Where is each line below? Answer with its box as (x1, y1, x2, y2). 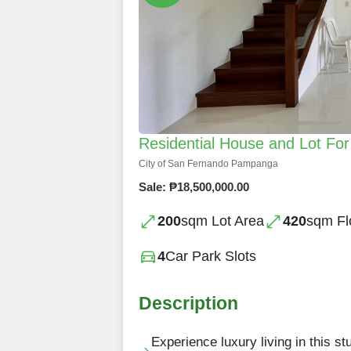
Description (139, 293, 238, 314)
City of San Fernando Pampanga (139, 158, 278, 170)
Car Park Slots (165, 248, 256, 265)
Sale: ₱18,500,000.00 (139, 180, 249, 194)
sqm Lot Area (181, 213, 264, 230)
